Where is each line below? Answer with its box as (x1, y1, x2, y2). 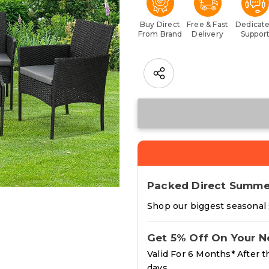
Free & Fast (187, 19, 229, 29)
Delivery (192, 29, 223, 38)
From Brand (138, 29, 183, 38)
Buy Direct (140, 19, 180, 29)
